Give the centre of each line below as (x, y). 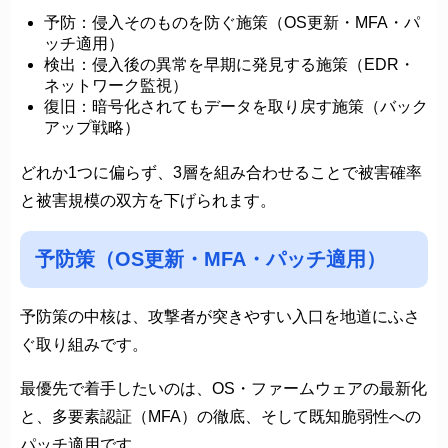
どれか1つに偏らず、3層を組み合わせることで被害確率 (221, 172)
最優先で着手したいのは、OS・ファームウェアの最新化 (223, 388)
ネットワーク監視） (116, 85)
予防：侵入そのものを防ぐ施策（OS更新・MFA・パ (232, 22)
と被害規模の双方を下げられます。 (148, 200)
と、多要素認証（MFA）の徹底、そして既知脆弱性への (220, 416)
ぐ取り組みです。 (84, 344)
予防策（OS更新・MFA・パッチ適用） (210, 258)
